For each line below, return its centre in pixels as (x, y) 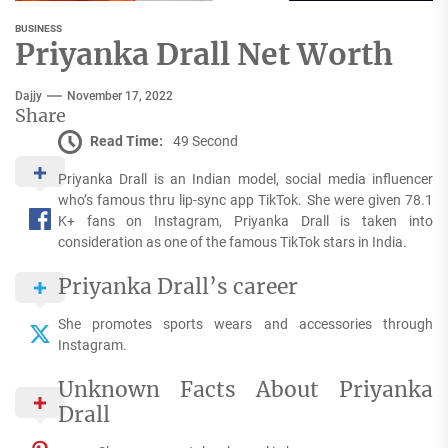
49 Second (205, 141)
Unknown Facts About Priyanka (245, 390)
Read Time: (126, 141)
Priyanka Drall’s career (177, 287)
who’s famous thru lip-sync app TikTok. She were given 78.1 (245, 200)
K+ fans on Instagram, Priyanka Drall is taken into (245, 221)
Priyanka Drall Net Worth (204, 54)
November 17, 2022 (120, 96)
